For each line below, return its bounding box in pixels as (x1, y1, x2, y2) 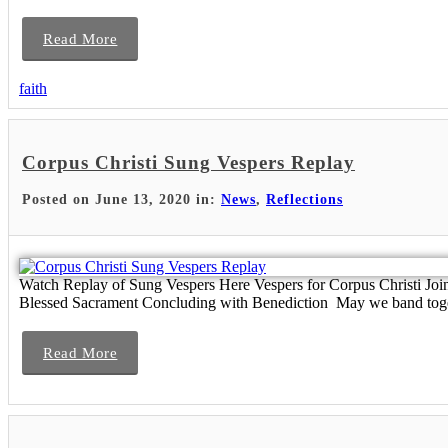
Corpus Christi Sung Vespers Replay (22, 151, 355, 173)
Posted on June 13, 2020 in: (22, 192, 221, 208)
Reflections (266, 192, 343, 208)
